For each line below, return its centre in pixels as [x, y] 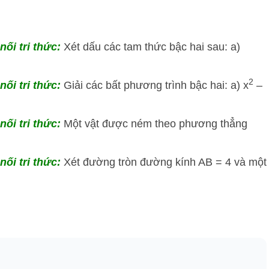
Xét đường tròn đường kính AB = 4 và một [165, 162]
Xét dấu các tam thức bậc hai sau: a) [152, 47]
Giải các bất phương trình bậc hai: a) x [156, 85]
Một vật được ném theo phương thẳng [156, 123]
